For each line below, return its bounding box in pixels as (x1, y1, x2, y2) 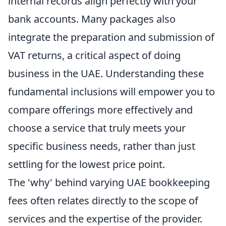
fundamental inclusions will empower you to (8, 85, 215, 98)
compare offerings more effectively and (8, 103, 193, 117)
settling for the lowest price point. (8, 157, 165, 171)
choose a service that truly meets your (8, 121, 186, 135)
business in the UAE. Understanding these (8, 67, 204, 80)
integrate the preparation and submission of (8, 30, 214, 44)
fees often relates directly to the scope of (8, 194, 198, 207)
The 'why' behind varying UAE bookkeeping (8, 176, 210, 189)
